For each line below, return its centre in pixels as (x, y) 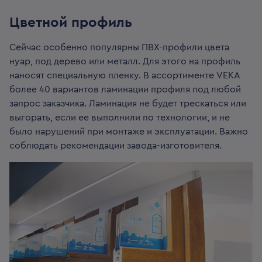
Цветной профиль (71, 23)
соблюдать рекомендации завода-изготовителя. (116, 146)
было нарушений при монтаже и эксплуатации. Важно (129, 132)
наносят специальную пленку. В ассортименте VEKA (125, 76)
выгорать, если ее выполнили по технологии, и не (120, 118)
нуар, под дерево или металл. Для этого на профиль (125, 62)
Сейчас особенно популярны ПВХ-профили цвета (119, 48)
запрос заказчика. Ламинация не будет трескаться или (128, 104)
